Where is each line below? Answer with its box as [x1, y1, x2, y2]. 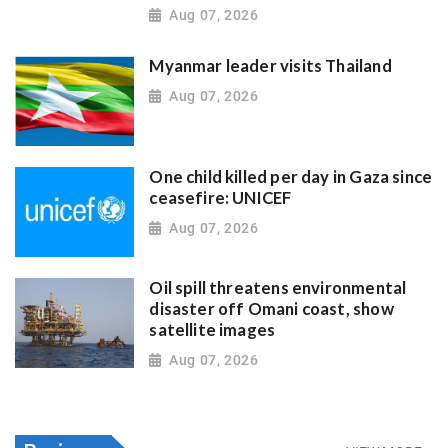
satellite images [149, 320, 276, 341]
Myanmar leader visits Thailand [149, 56, 392, 77]
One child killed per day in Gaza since [149, 167, 433, 188]
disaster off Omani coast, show [149, 299, 394, 320]
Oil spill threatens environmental [149, 278, 407, 299]
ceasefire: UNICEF [149, 188, 292, 209]
